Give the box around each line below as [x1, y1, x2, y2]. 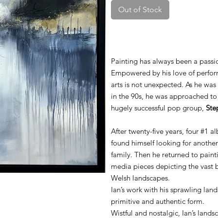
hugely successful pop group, [110, 103, 206, 113]
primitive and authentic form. [110, 197, 204, 206]
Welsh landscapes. [110, 173, 170, 183]
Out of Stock [118, 5, 162, 15]
